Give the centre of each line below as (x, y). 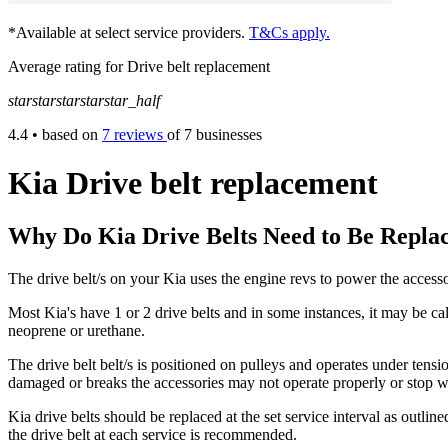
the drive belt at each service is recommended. (152, 435)
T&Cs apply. (289, 32)
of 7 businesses (214, 134)
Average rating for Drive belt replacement (139, 66)
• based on (65, 134)
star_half (132, 100)
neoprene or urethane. (76, 331)
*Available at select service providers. (128, 32)
